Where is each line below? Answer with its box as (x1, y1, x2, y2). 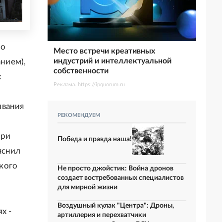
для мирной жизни (57, 184, 117, 191)
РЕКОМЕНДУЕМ (57, 112, 100, 118)
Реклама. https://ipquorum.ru (54, 82, 125, 87)
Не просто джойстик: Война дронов (57, 165, 173, 172)
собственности (54, 67, 109, 75)
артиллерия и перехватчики (57, 212, 146, 219)
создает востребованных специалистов (57, 174, 184, 181)
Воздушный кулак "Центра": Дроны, (57, 202, 174, 209)
